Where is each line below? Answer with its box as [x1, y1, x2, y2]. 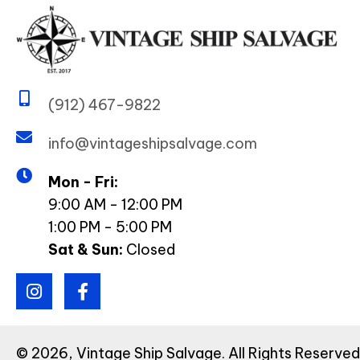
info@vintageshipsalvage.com [48, 134, 257, 153]
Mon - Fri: [48, 173, 118, 192]
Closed [123, 240, 175, 260]
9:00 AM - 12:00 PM [48, 195, 182, 215]
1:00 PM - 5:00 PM [48, 218, 172, 237]
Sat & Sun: [48, 240, 123, 260]
